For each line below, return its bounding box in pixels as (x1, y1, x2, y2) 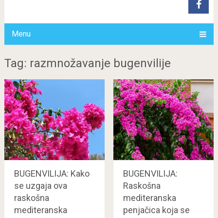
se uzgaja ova (14, 180, 67, 191)
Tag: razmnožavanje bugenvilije (4, 56, 171, 70)
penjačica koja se (123, 204, 190, 215)
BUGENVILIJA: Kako (14, 168, 90, 179)
